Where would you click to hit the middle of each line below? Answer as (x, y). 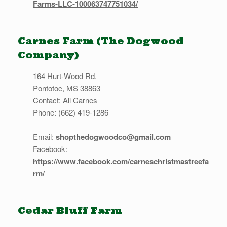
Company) (48, 55)
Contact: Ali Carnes (65, 100)
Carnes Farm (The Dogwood (101, 41)
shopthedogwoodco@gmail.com (113, 137)
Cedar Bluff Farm (70, 211)
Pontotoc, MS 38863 (67, 88)
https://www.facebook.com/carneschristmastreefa (121, 161)
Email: (44, 137)
